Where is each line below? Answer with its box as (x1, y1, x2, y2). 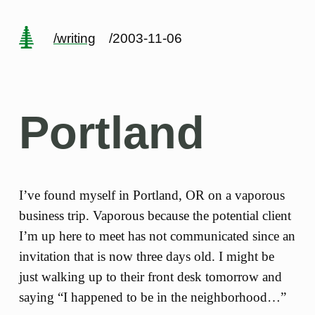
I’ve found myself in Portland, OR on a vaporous (18, 187, 285, 202)
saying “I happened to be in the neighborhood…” (18, 289, 286, 304)
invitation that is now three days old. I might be (18, 248, 274, 264)
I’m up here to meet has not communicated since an (18, 228, 295, 243)
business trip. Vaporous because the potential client (18, 207, 291, 223)
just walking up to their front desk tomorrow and (18, 269, 282, 284)
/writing (53, 31, 96, 46)
